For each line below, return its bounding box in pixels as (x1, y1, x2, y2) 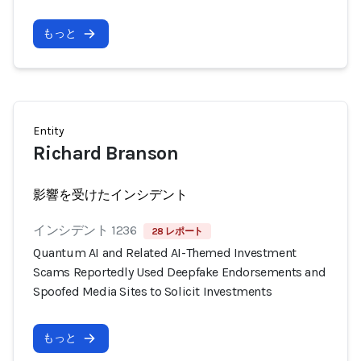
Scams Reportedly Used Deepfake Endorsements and (33, 264, 326, 280)
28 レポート (151, 226, 203, 237)
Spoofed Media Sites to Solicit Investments (33, 284, 272, 299)
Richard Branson (33, 142, 178, 164)
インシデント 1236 (33, 222, 137, 238)
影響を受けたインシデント (33, 187, 188, 202)
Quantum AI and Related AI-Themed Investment (33, 245, 297, 260)
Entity (33, 124, 64, 138)
